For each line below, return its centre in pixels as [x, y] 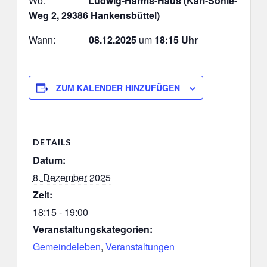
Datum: [49, 160]
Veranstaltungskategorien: [92, 229]
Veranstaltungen [140, 247]
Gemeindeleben [66, 247]
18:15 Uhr [176, 40]
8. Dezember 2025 [72, 178]
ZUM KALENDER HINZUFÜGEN [118, 88]
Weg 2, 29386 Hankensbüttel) [94, 15]
